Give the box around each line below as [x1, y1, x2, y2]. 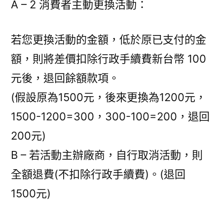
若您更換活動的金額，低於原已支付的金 [11, 33, 206, 46]
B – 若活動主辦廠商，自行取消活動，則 [11, 148, 203, 161]
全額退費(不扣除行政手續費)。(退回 [11, 168, 185, 181]
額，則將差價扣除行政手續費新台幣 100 [11, 52, 206, 65]
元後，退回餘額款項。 [11, 72, 119, 84]
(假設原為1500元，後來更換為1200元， [11, 91, 206, 104]
